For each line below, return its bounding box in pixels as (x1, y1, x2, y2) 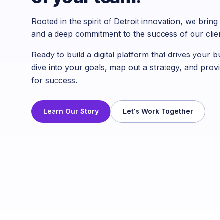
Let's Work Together (123, 107, 193, 115)
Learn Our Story (43, 107, 99, 115)
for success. (31, 75, 77, 85)
